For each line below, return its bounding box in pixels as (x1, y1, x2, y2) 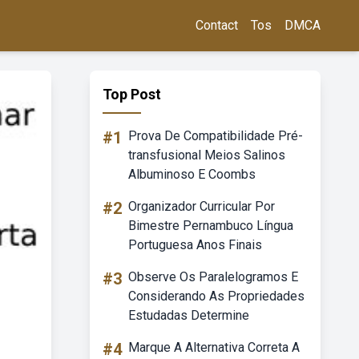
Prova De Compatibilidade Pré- (128, 128, 303, 143)
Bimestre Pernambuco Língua (128, 218, 293, 233)
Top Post (103, 86, 161, 103)
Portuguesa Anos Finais (128, 237, 262, 252)
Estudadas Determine (128, 308, 249, 323)
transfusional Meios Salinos (128, 147, 285, 163)
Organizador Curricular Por (128, 199, 275, 214)
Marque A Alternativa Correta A (128, 340, 300, 355)
